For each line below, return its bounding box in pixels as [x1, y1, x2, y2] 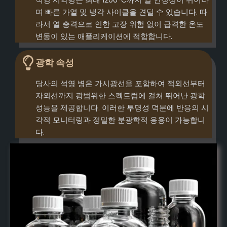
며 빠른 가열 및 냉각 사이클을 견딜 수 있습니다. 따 [35, 7, 207, 18]
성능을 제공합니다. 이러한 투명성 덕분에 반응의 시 [35, 103, 209, 113]
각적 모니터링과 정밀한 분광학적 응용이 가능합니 [35, 115, 205, 126]
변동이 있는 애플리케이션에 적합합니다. [35, 31, 172, 42]
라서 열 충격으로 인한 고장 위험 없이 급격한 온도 [35, 19, 204, 30]
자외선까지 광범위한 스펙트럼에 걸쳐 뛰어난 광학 [35, 91, 205, 101]
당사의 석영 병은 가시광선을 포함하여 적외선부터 [35, 79, 205, 89]
